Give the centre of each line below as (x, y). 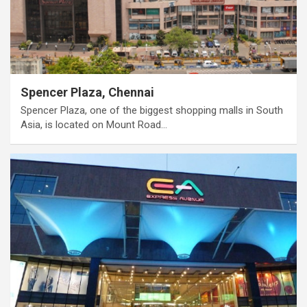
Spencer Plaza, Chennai (87, 92)
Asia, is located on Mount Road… (94, 124)
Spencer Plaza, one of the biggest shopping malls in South (152, 110)
